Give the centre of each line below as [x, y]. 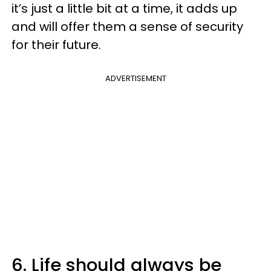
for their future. [56, 45]
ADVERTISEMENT [135, 79]
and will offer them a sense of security [127, 27]
